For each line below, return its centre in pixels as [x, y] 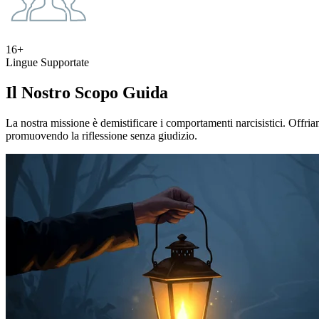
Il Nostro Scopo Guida [87, 93]
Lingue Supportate [47, 63]
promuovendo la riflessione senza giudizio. [101, 136]
